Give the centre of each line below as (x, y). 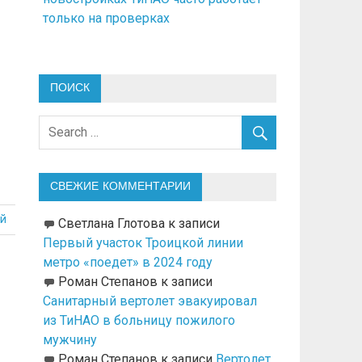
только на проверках (106, 18)
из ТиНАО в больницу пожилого (139, 321)
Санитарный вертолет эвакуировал (149, 301)
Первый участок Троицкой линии (143, 243)
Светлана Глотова (111, 224)
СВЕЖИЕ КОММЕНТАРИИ (120, 187)
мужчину (69, 340)
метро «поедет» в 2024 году (127, 263)
